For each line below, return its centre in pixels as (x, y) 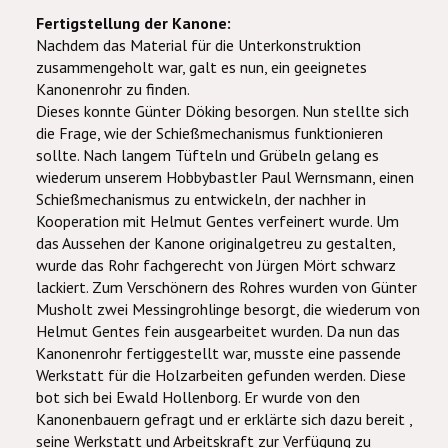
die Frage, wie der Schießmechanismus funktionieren (209, 133)
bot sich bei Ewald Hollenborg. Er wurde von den (198, 397)
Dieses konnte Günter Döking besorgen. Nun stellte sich (222, 111)
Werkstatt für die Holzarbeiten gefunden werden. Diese (221, 375)
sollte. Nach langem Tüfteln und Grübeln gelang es (207, 155)
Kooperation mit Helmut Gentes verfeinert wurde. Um (217, 221)
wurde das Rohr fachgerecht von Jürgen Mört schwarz (216, 265)
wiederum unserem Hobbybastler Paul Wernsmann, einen (225, 177)
